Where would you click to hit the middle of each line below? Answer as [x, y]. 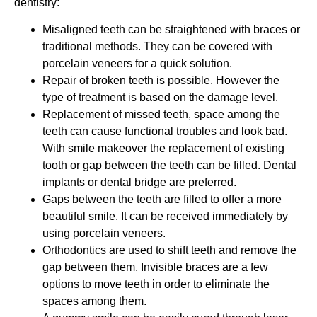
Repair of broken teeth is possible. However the [161, 81]
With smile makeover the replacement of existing [163, 149]
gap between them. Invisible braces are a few [155, 267]
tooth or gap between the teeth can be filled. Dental [169, 166]
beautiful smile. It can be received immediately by [165, 217]
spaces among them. [94, 301]
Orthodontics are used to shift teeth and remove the [169, 250]
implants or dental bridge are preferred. [139, 183]
